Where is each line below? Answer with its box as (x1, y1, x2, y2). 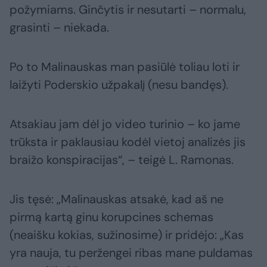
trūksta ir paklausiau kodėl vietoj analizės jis (10, 134, 246, 150)
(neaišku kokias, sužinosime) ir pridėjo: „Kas (10, 227, 244, 243)
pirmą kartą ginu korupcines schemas (10, 209, 213, 225)
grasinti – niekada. (10, 20, 109, 36)
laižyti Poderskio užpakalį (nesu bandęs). (10, 77, 228, 93)
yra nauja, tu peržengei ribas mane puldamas (10, 245, 253, 261)
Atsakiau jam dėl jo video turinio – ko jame (10, 116, 240, 132)
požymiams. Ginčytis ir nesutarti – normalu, (10, 2, 246, 18)
